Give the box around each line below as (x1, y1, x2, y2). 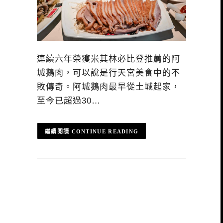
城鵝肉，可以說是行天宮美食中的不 (37, 68, 180, 78)
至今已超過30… (37, 96, 101, 106)
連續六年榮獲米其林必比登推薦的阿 (37, 54, 180, 64)
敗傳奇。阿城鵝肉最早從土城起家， (37, 82, 180, 92)
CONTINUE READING (71, 128, 139, 134)
